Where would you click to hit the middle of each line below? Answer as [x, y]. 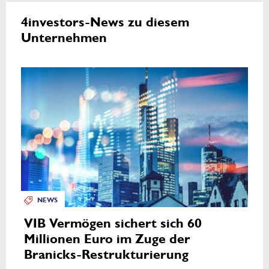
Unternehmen [64, 38]
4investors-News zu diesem [105, 23]
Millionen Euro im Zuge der [107, 239]
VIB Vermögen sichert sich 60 [113, 223]
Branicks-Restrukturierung [106, 255]
